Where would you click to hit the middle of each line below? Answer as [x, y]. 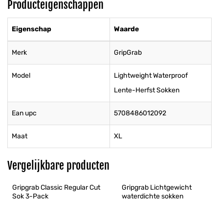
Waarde [126, 29]
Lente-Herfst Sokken [147, 90]
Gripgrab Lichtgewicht [157, 187]
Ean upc [24, 113]
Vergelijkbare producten [58, 165]
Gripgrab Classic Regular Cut [57, 187]
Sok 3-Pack [30, 196]
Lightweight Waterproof [151, 76]
